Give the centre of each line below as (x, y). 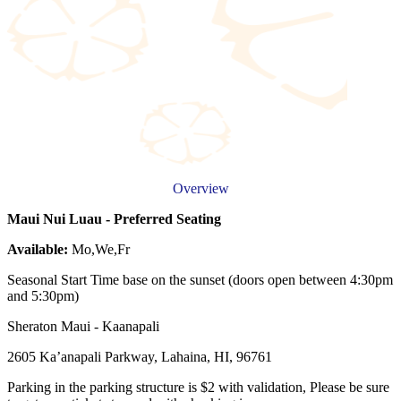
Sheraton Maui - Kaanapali (83, 326)
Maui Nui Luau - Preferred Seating (114, 218)
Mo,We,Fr (99, 249)
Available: (38, 249)
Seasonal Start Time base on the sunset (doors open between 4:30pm (200, 279)
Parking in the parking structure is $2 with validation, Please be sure (198, 387)
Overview (200, 188)
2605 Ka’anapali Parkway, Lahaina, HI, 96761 (140, 356)
